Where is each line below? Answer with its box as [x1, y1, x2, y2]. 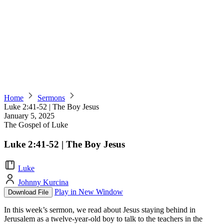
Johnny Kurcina [18, 178, 68, 187]
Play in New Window [54, 187, 123, 196]
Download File [8, 188, 48, 196]
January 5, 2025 [4, 111, 54, 120]
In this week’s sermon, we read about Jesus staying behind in [4, 205, 195, 214]
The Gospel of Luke [4, 120, 68, 129]
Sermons [37, 93, 65, 102]
